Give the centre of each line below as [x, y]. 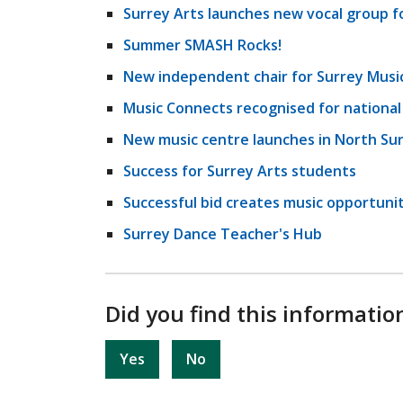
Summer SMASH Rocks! [202, 45]
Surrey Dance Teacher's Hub [223, 234]
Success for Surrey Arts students [240, 171]
